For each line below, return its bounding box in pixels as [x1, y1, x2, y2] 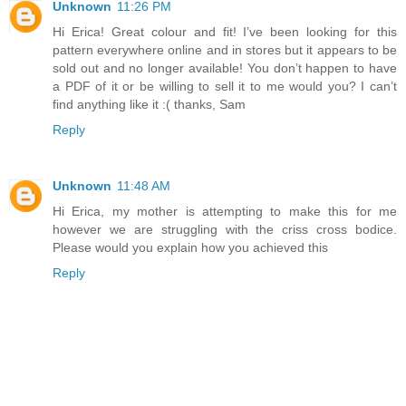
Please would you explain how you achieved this [53, 239, 328, 255]
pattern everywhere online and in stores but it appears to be [53, 42, 397, 57]
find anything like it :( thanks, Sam [53, 96, 246, 111]
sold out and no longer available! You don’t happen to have [53, 60, 397, 75]
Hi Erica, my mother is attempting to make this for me [53, 203, 397, 218]
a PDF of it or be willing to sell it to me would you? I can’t [53, 78, 397, 93]
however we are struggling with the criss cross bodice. [53, 221, 397, 237]
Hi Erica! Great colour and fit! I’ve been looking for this [53, 24, 397, 39]
